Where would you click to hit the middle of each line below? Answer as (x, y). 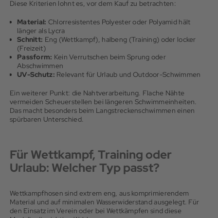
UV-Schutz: (36, 74)
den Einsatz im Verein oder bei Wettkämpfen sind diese (96, 211)
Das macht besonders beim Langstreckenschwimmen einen (102, 110)
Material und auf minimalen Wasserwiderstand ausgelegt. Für (105, 202)
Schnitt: (30, 39)
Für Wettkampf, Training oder (91, 154)
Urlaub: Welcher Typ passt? (85, 168)
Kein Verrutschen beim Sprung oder (109, 57)
